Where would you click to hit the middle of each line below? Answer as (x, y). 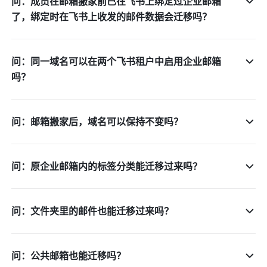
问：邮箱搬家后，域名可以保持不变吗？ (97, 122)
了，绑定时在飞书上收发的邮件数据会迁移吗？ (112, 17)
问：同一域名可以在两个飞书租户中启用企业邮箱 (117, 61)
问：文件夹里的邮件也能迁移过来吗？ (93, 211)
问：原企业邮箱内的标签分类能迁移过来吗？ (107, 166)
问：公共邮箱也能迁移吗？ (69, 256)
